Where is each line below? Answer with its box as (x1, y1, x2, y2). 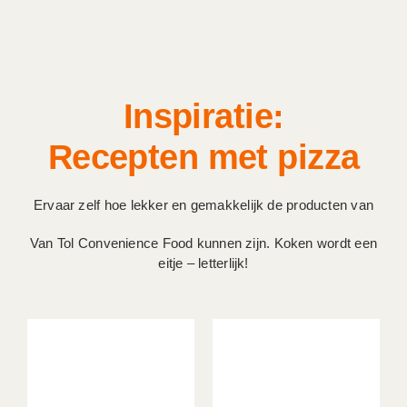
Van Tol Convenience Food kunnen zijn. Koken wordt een (30, 234, 377, 251)
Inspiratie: (123, 95, 284, 135)
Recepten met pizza (47, 136, 360, 176)
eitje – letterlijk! (158, 254, 249, 271)
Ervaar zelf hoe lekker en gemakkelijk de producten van (33, 196, 374, 213)
